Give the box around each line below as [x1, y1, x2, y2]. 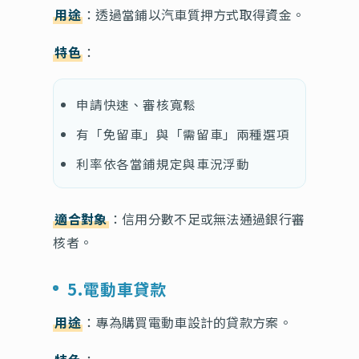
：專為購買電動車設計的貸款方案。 [82, 312, 292, 332]
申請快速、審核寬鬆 [76, 95, 196, 113]
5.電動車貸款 [67, 276, 167, 301]
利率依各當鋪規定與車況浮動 [76, 154, 250, 172]
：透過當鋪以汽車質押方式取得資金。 [82, 4, 305, 24]
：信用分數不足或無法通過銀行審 [108, 208, 305, 228]
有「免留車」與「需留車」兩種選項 [76, 124, 290, 143]
